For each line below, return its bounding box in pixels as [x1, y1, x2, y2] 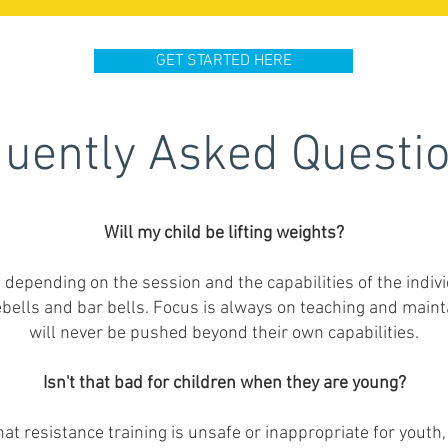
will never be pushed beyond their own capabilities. [29, 323, 419, 344]
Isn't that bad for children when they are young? [42, 373, 406, 394]
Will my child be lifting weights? [104, 223, 344, 244]
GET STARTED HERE [155, 51, 292, 71]
